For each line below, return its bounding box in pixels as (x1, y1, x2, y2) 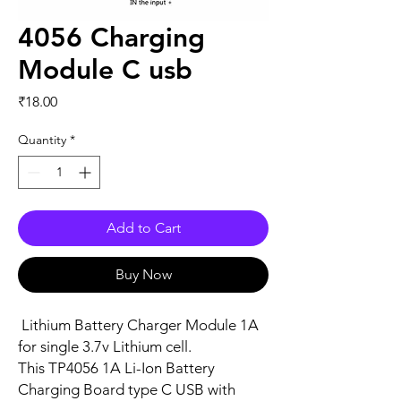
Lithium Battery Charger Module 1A (18, 316, 259, 334)
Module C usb (18, 54, 192, 86)
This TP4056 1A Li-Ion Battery (18, 359, 215, 377)
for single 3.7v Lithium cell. (18, 337, 192, 355)
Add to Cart (106, 219, 181, 236)
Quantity (18, 132, 66, 148)
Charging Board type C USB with (18, 380, 235, 398)
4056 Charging (18, 21, 205, 54)
